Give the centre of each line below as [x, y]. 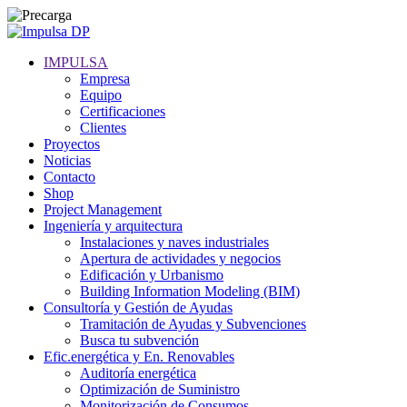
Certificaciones [123, 111]
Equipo [101, 95]
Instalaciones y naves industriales [174, 242]
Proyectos [72, 144]
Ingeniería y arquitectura [113, 226]
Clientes [103, 128]
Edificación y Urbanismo [152, 275]
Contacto [69, 177]
